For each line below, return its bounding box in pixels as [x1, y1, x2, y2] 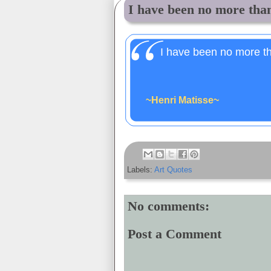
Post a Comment [128, 226, 221, 241]
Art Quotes [154, 165, 192, 174]
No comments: [128, 198, 209, 214]
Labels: [127, 165, 154, 174]
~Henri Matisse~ [146, 95, 219, 105]
